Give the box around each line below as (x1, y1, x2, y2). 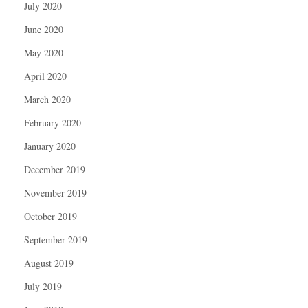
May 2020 (24, 45, 63, 59)
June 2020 (24, 22, 63, 36)
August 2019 (24, 256, 74, 269)
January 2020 (24, 139, 76, 153)
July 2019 (24, 279, 62, 293)
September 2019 (24, 232, 87, 246)
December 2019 (24, 162, 85, 176)
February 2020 (24, 115, 81, 129)
